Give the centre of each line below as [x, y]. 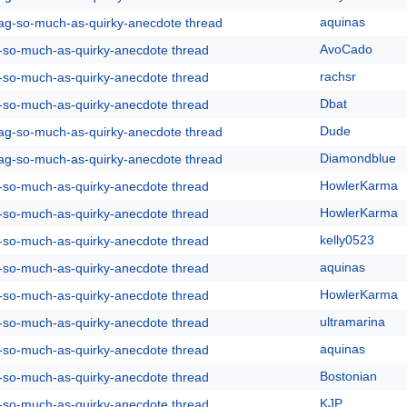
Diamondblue [358, 158]
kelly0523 [347, 240]
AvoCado [346, 49]
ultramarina [352, 322]
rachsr [338, 76]
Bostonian [348, 376]
